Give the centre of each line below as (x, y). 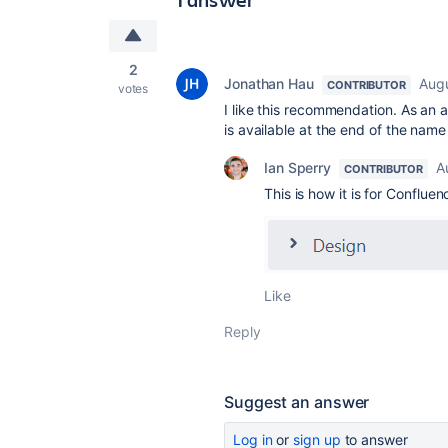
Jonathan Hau (269, 83)
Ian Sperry (298, 167)
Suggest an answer (297, 402)
